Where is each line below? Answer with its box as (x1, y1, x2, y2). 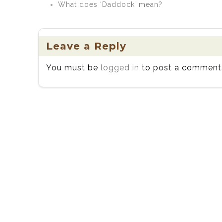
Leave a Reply (46, 40, 126, 52)
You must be (46, 63, 101, 72)
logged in (101, 63, 139, 72)
